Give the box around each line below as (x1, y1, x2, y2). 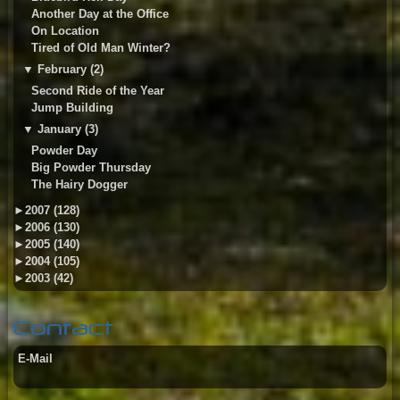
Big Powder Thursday (30, 161, 151, 174)
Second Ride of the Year (30, 84, 164, 97)
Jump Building (30, 101, 113, 114)
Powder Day (30, 144, 97, 157)
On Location (30, 24, 99, 37)
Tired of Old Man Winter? (30, 41, 171, 54)
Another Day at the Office (30, 7, 169, 21)
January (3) (37, 122, 98, 136)
